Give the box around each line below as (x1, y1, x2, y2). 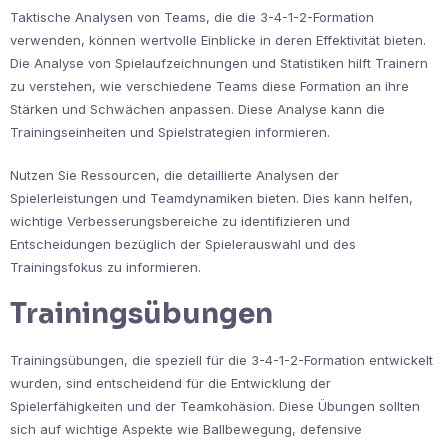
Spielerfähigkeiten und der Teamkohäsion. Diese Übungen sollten (10, 398, 420, 415)
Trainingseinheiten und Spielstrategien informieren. (10, 124, 330, 141)
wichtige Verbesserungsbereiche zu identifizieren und (10, 213, 350, 230)
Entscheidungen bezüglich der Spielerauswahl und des (10, 236, 356, 253)
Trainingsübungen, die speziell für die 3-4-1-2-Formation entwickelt (10, 352, 433, 369)
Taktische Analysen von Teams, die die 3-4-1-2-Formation (10, 9, 374, 26)
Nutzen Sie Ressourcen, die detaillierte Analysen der (10, 167, 339, 184)
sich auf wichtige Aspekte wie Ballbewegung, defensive (10, 421, 362, 438)
